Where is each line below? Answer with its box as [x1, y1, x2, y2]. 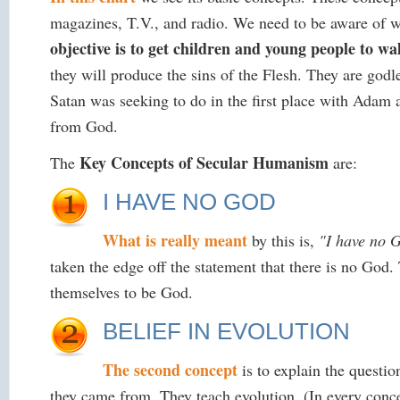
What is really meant [103, 228, 248, 252]
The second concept [103, 357, 238, 381]
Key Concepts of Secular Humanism [79, 150, 329, 174]
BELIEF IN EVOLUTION [103, 317, 351, 345]
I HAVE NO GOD [103, 187, 277, 215]
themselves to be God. [50, 280, 194, 303]
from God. [50, 115, 119, 137]
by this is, [247, 229, 320, 251]
